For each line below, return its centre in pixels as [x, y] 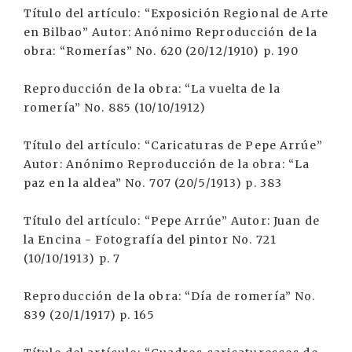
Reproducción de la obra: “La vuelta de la [152, 89]
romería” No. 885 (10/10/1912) [115, 108]
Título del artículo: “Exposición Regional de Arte [176, 13]
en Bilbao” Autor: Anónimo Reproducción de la [171, 32]
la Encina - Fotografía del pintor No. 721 [150, 240]
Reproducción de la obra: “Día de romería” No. [170, 296]
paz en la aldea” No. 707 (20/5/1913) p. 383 [153, 183]
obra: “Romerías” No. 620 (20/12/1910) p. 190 [161, 51]
